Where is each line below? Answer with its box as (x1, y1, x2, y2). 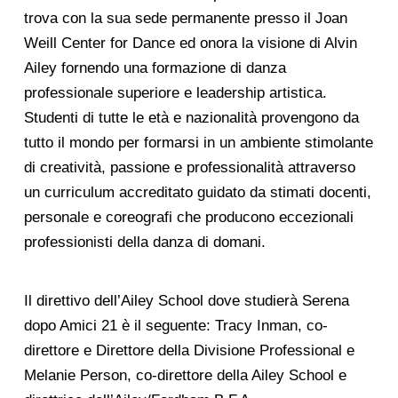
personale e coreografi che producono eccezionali (23, 209, 354, 227)
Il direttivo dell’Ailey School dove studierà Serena (23, 291, 349, 309)
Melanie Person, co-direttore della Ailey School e (23, 366, 346, 384)
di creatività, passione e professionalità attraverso (23, 159, 355, 177)
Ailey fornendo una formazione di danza (23, 60, 286, 77)
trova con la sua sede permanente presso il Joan (23, 10, 347, 28)
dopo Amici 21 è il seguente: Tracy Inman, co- (23, 316, 328, 334)
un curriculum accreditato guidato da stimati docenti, (23, 184, 371, 202)
